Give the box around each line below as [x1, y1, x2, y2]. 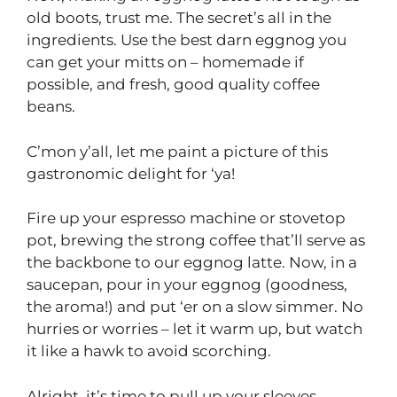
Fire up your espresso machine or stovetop [27, 209, 346, 228]
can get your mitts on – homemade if [27, 53, 304, 72]
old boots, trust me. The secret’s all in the [27, 9, 331, 27]
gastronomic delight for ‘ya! [27, 164, 235, 183]
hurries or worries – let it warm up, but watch [27, 320, 362, 339]
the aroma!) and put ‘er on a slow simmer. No [27, 298, 363, 316]
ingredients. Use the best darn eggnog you [27, 31, 346, 50]
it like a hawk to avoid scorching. [27, 342, 271, 361]
